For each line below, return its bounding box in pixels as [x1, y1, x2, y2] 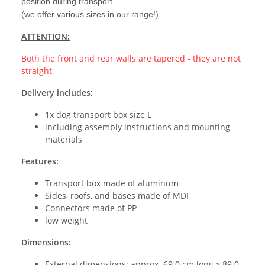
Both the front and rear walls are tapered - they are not [21, 53, 241, 64]
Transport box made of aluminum [45, 177, 179, 189]
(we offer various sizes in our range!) [21, 9, 159, 20]
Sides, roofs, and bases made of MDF [45, 190, 190, 202]
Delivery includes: [21, 87, 93, 99]
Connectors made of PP [45, 202, 137, 214]
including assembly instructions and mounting [45, 121, 230, 133]
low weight [45, 215, 88, 227]
